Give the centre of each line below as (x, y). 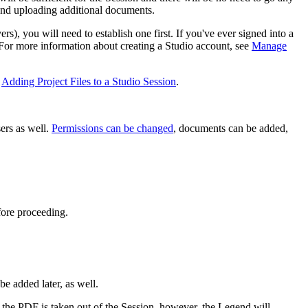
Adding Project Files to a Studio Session (89, 81)
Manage (269, 45)
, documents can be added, (231, 128)
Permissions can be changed (112, 128)
